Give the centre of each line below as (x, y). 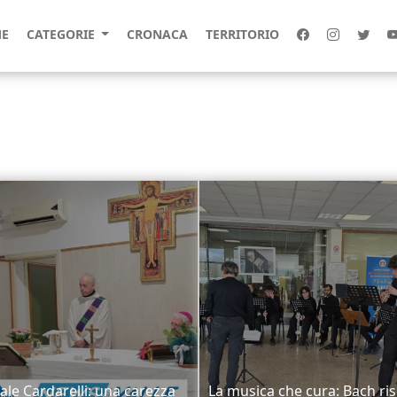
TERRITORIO (242, 34)
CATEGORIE (62, 34)
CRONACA (157, 34)
